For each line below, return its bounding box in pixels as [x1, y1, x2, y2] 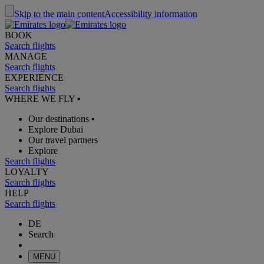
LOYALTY [5, 167, 49, 177]
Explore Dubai [28, 124, 83, 134]
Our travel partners [28, 135, 98, 145]
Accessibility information [104, 9, 197, 19]
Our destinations [28, 114, 89, 124]
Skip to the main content [14, 9, 104, 19]
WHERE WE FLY [5, 94, 77, 104]
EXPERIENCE [5, 72, 64, 82]
